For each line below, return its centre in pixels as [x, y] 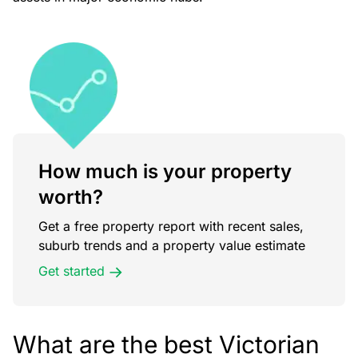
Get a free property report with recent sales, [171, 226]
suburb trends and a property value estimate [172, 245]
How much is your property [165, 171]
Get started [72, 270]
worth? [71, 197]
